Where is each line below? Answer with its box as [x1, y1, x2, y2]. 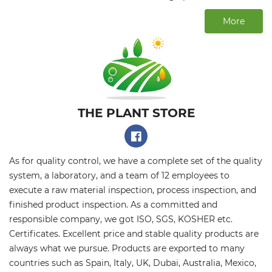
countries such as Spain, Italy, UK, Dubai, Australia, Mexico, [9, 256, 256, 268]
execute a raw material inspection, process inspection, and [9, 183, 256, 195]
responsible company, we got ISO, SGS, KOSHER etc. [9, 212, 233, 225]
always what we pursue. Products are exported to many [9, 242, 245, 254]
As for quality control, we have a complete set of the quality [9, 154, 262, 166]
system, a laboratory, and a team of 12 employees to [9, 169, 229, 181]
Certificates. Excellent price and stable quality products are [9, 227, 259, 239]
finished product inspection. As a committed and [9, 198, 217, 210]
